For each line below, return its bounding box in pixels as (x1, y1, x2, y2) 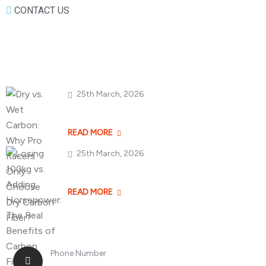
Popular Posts (6, 35, 93, 58)
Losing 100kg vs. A (68, 163, 157, 180)
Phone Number (50, 248, 106, 258)
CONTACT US (14, 5, 69, 16)
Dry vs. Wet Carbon (68, 103, 160, 121)
